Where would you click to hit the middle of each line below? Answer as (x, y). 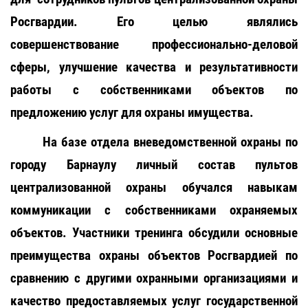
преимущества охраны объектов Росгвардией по (154, 255)
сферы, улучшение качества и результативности (154, 67)
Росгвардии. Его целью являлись (154, 22)
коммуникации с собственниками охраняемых (154, 210)
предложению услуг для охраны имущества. (132, 112)
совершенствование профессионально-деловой (154, 44)
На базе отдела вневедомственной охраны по (170, 142)
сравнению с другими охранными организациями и (154, 278)
